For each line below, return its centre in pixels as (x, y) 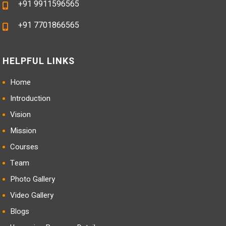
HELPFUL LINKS (39, 61)
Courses (24, 147)
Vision (20, 115)
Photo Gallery (33, 179)
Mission (23, 131)
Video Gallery (32, 195)
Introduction (30, 98)
